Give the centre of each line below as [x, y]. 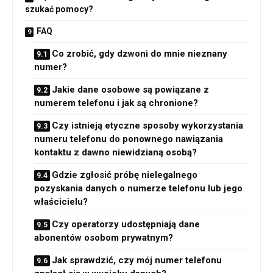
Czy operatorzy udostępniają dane [126, 224]
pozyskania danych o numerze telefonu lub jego [138, 188]
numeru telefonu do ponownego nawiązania [129, 139]
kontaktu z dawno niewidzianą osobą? [115, 152]
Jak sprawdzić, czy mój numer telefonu [137, 260]
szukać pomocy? [59, 9]
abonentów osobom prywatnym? [104, 237]
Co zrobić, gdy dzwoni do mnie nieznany [140, 53]
